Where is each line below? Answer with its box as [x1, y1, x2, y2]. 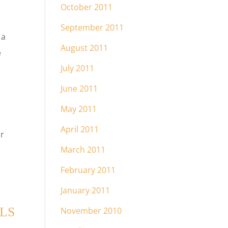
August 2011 [61, 42, 108, 53]
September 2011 [61, 22, 124, 33]
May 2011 [61, 103, 97, 115]
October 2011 [61, 2, 113, 13]
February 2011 [61, 164, 116, 176]
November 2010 [61, 205, 122, 216]
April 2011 [61, 124, 99, 135]
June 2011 [61, 83, 98, 94]
